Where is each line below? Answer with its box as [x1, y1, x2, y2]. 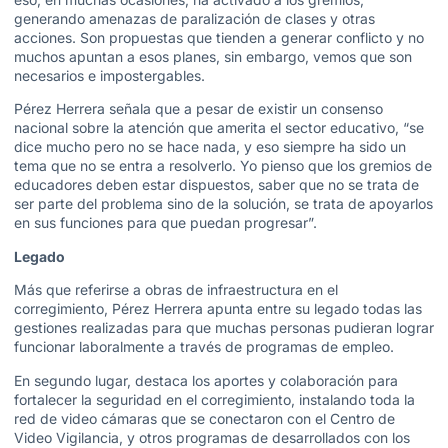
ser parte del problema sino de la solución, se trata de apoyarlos [14, 195, 433, 213]
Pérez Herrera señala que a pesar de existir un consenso [14, 100, 383, 118]
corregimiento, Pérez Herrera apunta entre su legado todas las [14, 300, 422, 318]
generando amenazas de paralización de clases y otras [14, 10, 375, 27]
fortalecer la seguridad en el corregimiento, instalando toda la [14, 390, 415, 408]
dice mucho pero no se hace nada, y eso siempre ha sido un [14, 138, 406, 156]
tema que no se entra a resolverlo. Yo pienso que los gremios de [14, 157, 432, 175]
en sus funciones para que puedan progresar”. [14, 214, 317, 232]
